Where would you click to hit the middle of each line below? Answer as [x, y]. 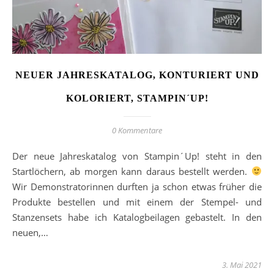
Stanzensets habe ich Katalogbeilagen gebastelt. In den [137, 217]
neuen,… [30, 232]
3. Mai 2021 [242, 265]
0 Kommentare [137, 130]
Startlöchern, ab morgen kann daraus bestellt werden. [132, 171]
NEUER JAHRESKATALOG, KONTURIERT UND [137, 75]
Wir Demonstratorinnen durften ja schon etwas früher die [137, 186]
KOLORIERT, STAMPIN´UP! [137, 98]
